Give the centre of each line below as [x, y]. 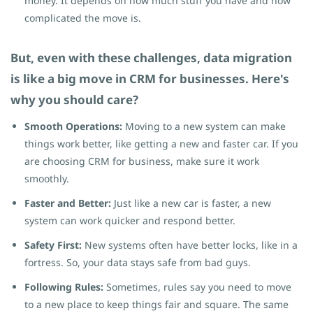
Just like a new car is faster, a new [191, 203]
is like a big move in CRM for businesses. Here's [150, 79]
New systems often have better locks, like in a [190, 245]
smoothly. [47, 179]
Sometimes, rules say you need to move [197, 287]
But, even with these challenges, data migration [151, 58]
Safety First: [53, 245]
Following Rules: [64, 287]
